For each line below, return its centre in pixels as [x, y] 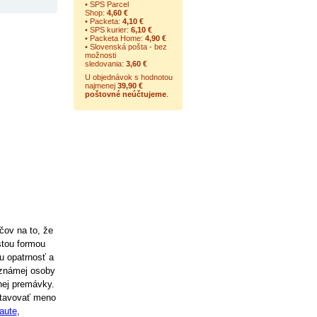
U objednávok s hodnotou [128, 77]
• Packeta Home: [115, 38]
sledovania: [105, 64]
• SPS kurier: [108, 30]
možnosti [100, 55]
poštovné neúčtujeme [125, 94]
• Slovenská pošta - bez [126, 47]
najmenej [101, 86]
